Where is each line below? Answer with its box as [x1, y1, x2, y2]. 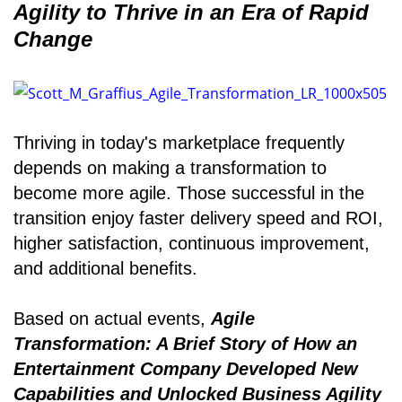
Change [13, 27, 92, 52]
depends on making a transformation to [13, 157, 327, 178]
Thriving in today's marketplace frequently [13, 132, 345, 153]
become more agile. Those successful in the [13, 182, 364, 203]
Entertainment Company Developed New [13, 358, 358, 379]
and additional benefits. [13, 258, 197, 278]
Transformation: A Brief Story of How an [13, 333, 357, 354]
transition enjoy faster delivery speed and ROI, [13, 207, 383, 228]
